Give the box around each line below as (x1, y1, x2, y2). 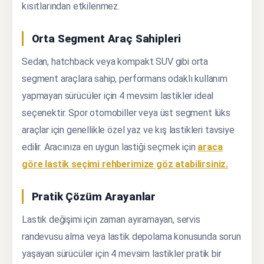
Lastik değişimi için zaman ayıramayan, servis (22, 213, 200, 225)
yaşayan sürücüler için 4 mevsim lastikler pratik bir (22, 247, 222, 259)
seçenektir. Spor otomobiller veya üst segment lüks (22, 107, 230, 118)
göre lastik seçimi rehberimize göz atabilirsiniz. (22, 158, 229, 170)
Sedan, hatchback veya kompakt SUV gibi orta (22, 55, 209, 67)
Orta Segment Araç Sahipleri (31, 32, 181, 45)
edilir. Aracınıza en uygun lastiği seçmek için (22, 141, 198, 153)
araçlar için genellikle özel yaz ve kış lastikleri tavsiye (22, 124, 235, 136)
